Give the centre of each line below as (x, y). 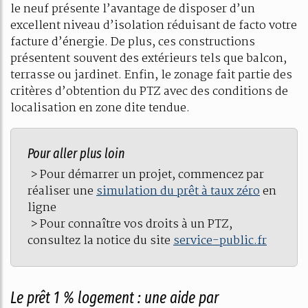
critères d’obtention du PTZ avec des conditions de (149, 91)
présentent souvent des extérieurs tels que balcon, (148, 58)
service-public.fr (220, 241)
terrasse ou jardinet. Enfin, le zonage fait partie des (151, 75)
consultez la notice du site (100, 241)
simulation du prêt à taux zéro (178, 191)
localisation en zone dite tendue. (100, 108)
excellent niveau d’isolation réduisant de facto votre (154, 25)
